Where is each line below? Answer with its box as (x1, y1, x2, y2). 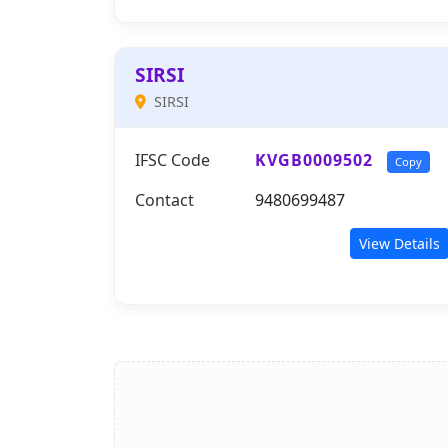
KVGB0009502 (255, 149, 373, 171)
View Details (359, 234, 440, 253)
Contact (135, 189, 194, 211)
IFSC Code (135, 149, 210, 171)
